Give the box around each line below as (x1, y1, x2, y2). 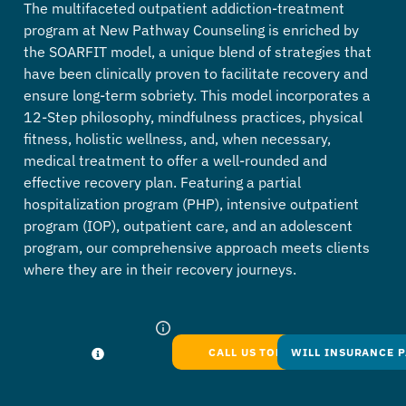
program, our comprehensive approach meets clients (24, 238, 370, 257)
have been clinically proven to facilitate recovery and (24, 64, 368, 83)
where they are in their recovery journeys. (24, 260, 300, 279)
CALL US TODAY (208, 344, 300, 359)
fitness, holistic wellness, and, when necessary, (24, 130, 331, 149)
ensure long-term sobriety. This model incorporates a (24, 86, 371, 105)
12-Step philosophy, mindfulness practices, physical (24, 108, 362, 127)
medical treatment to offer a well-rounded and (24, 151, 327, 170)
